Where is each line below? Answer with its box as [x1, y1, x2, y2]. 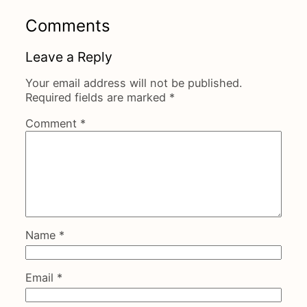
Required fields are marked [25, 90, 169, 105]
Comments [25, 16, 110, 36]
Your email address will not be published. [25, 76, 242, 90]
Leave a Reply [25, 49, 112, 66]
